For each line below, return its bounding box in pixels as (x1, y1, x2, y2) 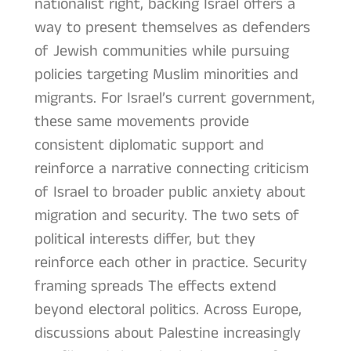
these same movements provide (34, 110, 249, 134)
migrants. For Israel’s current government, (34, 87, 315, 110)
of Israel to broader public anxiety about (34, 181, 306, 204)
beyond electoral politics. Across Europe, (34, 299, 302, 322)
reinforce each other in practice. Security (34, 251, 307, 275)
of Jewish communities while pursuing (34, 40, 289, 63)
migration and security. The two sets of (34, 204, 299, 228)
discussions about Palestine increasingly (34, 322, 301, 346)
